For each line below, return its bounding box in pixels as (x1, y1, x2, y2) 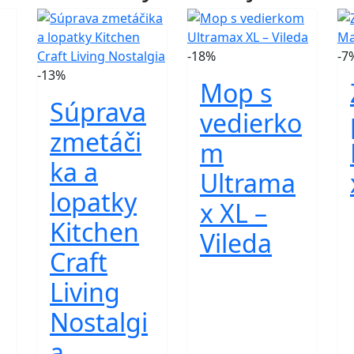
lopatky (50, 185, 137, 219)
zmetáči (50, 125, 141, 159)
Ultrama (200, 166, 296, 200)
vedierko (200, 106, 302, 140)
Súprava (50, 95, 146, 129)
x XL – (200, 196, 267, 230)
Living (50, 275, 120, 309)
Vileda (200, 226, 272, 260)
